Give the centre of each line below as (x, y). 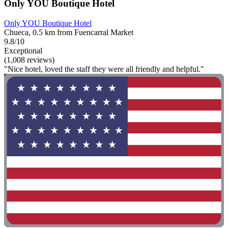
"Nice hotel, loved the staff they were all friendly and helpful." (104, 69)
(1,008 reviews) (29, 60)
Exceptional (23, 50)
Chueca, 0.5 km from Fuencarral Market (69, 32)
